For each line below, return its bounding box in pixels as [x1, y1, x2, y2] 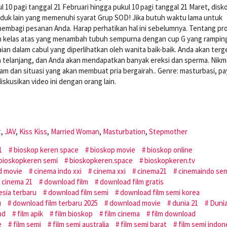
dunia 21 [172, 198, 198, 208]
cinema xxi [93, 166, 126, 176]
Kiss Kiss [19, 126, 47, 136]
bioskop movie [90, 144, 135, 155]
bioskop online [147, 144, 193, 155]
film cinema [104, 208, 140, 218]
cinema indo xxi [34, 166, 82, 176]
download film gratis [100, 176, 164, 186]
